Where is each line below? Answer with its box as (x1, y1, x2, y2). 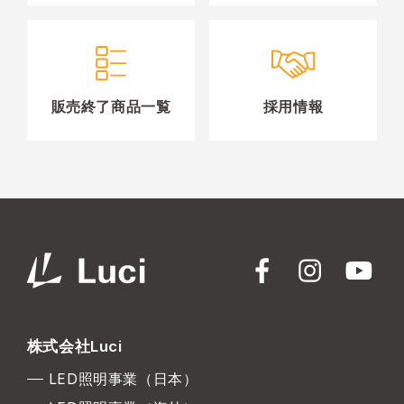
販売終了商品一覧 (50, 98, 171, 116)
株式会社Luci (26, 336, 123, 355)
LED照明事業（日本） (48, 370, 198, 388)
